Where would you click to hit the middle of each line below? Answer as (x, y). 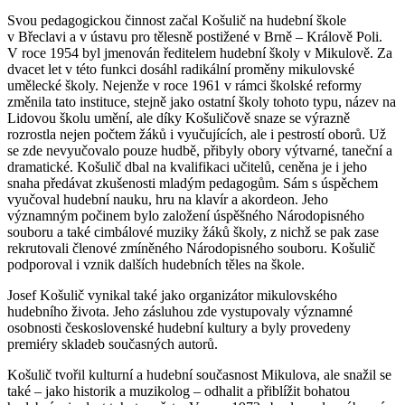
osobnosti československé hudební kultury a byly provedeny (179, 327)
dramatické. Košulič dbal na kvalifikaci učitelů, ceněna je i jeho (187, 166)
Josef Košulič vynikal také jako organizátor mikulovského (172, 295)
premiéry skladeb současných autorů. (113, 344)
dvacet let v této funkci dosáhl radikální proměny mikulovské (181, 69)
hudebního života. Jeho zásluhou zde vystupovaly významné (180, 311)
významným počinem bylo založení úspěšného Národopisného (186, 215)
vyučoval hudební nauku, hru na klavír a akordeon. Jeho (168, 199)
